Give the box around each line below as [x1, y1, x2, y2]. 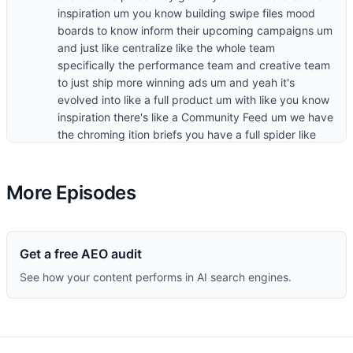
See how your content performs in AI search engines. [20, 270, 292, 284]
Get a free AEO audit [20, 246, 142, 262]
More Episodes [6, 181, 136, 204]
